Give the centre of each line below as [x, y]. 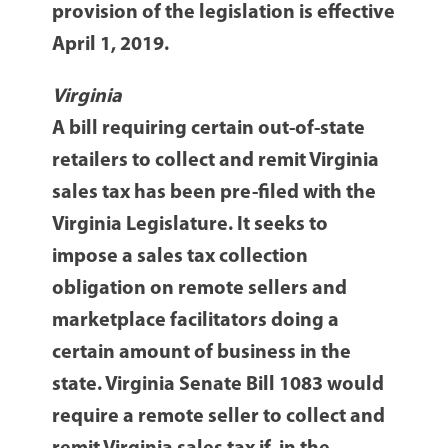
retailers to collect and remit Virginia [216, 161]
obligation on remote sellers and [200, 289]
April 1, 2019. [111, 45]
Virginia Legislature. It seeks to [190, 225]
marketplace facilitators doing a [196, 321]
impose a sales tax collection [180, 257]
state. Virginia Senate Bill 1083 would [218, 385]
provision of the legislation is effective [224, 13]
